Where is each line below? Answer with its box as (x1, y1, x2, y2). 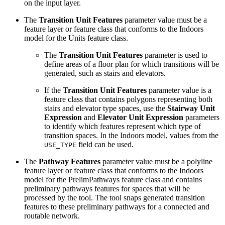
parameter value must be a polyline (100, 157, 212, 166)
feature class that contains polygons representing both (44, 95, 212, 104)
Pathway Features (39, 157, 100, 166)
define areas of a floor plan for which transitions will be (44, 60, 219, 69)
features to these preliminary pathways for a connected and (24, 202, 209, 211)
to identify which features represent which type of (44, 122, 201, 131)
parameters (183, 113, 219, 122)
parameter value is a (147, 86, 211, 95)
